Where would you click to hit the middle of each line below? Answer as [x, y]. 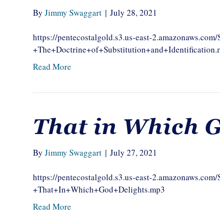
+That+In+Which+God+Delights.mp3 [99, 189]
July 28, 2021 [134, 13]
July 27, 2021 [134, 152]
